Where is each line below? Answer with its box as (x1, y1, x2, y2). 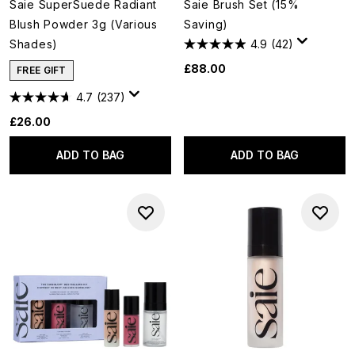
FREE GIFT (17, 64, 67, 76)
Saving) (184, 17, 228, 31)
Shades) (10, 37, 58, 51)
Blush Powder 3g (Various (10, 17, 158, 31)
